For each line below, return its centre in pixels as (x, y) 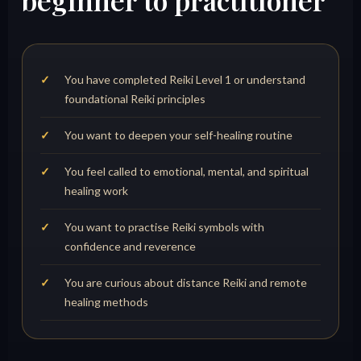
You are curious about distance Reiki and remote (186, 283)
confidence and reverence (131, 247)
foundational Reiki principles (135, 99)
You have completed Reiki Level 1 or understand (185, 80)
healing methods (107, 302)
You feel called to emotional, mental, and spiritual (187, 172)
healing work (97, 191)
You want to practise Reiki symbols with (165, 227)
